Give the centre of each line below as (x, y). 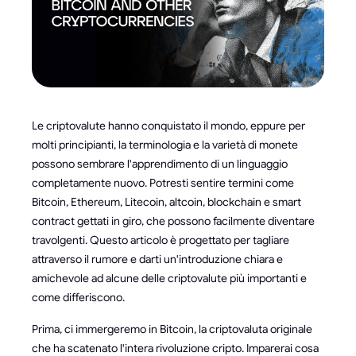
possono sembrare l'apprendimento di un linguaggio (160, 164)
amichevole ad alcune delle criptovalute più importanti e (169, 278)
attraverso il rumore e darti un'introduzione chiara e (157, 259)
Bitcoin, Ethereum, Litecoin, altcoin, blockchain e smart (166, 202)
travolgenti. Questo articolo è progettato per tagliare (161, 240)
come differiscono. (78, 297)
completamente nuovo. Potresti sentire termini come (163, 183)
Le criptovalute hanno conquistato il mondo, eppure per (168, 126)
